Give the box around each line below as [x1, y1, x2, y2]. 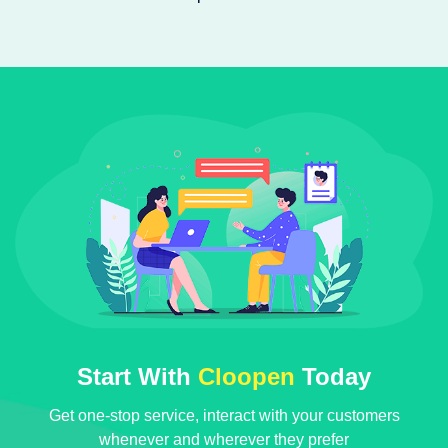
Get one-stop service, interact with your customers [48, 407, 400, 425]
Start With [77, 363, 198, 391]
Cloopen [198, 363, 295, 391]
